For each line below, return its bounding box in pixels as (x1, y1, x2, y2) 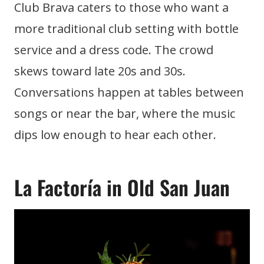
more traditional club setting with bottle (14, 21, 239, 37)
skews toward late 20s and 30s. (14, 63, 186, 79)
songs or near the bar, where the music (14, 105, 235, 121)
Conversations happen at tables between (14, 84, 244, 100)
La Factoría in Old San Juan (14, 172, 230, 202)
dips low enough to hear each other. (14, 127, 216, 143)
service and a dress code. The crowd (14, 42, 213, 58)
